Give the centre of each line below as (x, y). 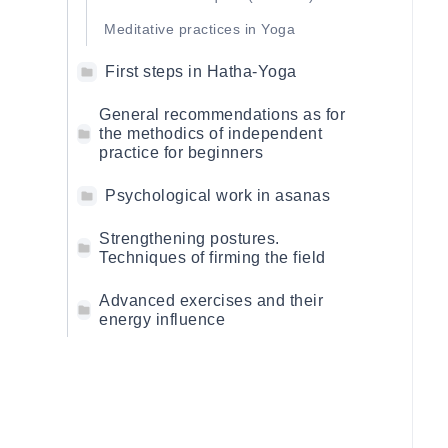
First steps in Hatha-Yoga (201, 71)
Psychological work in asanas (217, 195)
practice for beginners (181, 152)
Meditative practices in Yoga (199, 29)
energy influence (162, 319)
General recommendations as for (222, 114)
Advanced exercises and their (211, 300)
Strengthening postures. (189, 238)
